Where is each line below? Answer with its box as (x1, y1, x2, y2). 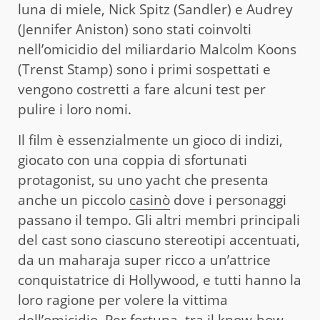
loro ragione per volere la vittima (18, 290, 228, 309)
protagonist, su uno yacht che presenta (18, 170, 269, 189)
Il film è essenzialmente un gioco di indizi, (18, 130, 283, 149)
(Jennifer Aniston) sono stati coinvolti (18, 19, 251, 39)
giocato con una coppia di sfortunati (18, 150, 247, 169)
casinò (129, 190, 170, 209)
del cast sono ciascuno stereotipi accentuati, (18, 230, 300, 249)
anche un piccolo (18, 190, 129, 209)
